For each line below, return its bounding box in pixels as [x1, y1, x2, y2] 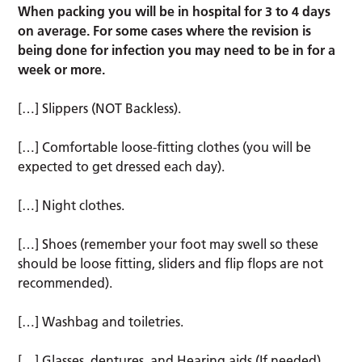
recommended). [18, 274, 113, 291]
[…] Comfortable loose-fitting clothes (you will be [18, 138, 312, 155]
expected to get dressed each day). [18, 158, 225, 175]
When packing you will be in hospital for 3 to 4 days [18, 2, 331, 19]
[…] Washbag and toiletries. [18, 313, 184, 330]
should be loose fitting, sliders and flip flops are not [18, 255, 324, 271]
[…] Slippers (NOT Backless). [18, 99, 182, 116]
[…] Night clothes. [18, 196, 125, 213]
